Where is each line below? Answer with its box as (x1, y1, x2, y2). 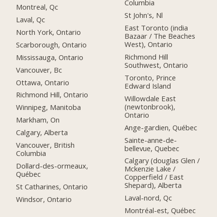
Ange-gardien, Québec (124, 122, 198, 132)
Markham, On (16, 115, 60, 125)
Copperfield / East (124, 172, 184, 182)
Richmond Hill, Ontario (16, 90, 89, 100)
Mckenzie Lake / (124, 164, 176, 174)
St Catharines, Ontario (16, 181, 88, 191)
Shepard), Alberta (124, 180, 182, 190)
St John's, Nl (124, 10, 163, 20)
